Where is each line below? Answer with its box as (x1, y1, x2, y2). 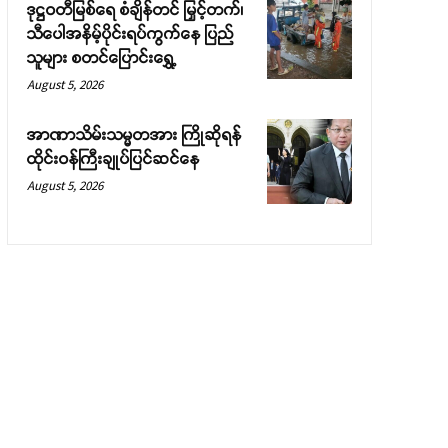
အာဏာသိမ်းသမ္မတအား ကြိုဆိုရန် (26, 126, 242, 144)
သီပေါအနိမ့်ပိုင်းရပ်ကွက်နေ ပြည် (26, 25, 234, 43)
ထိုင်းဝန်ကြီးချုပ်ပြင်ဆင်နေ (26, 150, 200, 168)
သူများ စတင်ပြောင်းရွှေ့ (26, 49, 176, 67)
